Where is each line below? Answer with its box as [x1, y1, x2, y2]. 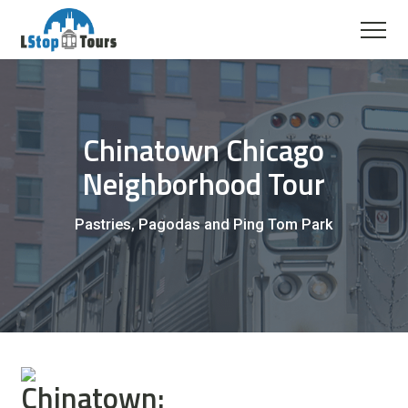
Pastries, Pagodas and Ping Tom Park [74, 216, 333, 234]
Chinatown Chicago [83, 127, 325, 174]
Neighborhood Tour [82, 161, 326, 208]
